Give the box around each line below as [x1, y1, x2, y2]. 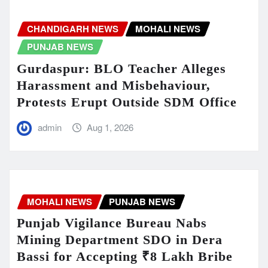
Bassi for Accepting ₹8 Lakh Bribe [17, 249, 233, 264]
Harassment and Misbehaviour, [17, 78, 211, 93]
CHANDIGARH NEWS [27, 22, 118, 36]
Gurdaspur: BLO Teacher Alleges [17, 61, 226, 77]
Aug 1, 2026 [87, 121, 134, 134]
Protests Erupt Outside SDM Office [17, 95, 237, 110]
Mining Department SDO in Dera [17, 232, 223, 248]
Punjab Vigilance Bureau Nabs [17, 215, 207, 231]
